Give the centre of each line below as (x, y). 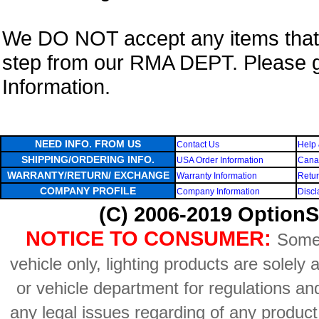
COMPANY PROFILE (88, 191)
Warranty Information (217, 176)
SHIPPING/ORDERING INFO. (88, 159)
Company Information (218, 192)
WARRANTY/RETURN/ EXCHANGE (88, 175)
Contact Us (198, 145)
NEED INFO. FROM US (88, 144)
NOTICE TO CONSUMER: (148, 238)
